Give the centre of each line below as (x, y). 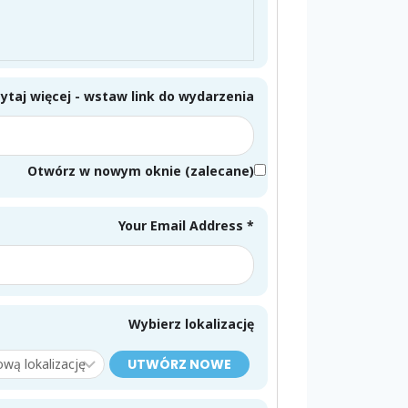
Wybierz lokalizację (191, 324)
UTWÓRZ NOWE (179, 365)
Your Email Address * (186, 226)
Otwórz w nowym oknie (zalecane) (141, 171)
